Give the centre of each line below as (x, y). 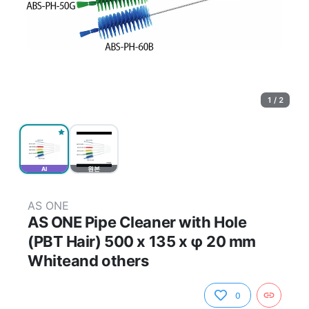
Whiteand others (88, 261)
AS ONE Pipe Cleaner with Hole (137, 222)
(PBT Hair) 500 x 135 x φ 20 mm (142, 241)
